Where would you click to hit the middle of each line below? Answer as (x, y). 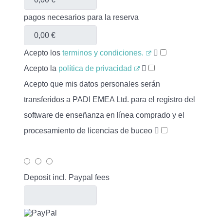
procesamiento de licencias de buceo (89, 131)
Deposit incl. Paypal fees (67, 177)
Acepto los (43, 53)
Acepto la (41, 68)
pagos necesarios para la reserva (81, 17)
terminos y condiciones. (103, 53)
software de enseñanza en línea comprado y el (104, 115)
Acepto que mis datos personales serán (92, 84)
